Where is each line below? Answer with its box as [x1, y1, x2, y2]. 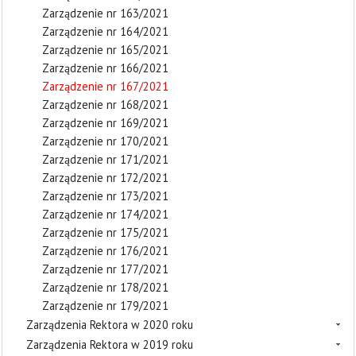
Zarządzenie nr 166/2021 [42, 60, 168, 75]
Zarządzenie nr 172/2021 [42, 170, 168, 185]
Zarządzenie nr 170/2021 [42, 133, 168, 149]
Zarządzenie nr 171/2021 [42, 152, 168, 167]
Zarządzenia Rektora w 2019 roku [26, 337, 193, 352]
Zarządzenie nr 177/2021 [42, 261, 168, 277]
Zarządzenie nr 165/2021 [42, 42, 168, 57]
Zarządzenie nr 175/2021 [42, 225, 168, 240]
